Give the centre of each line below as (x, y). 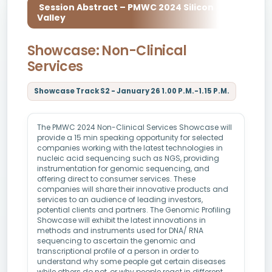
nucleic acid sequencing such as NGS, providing (128, 158)
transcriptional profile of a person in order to (118, 251)
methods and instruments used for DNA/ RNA (120, 230)
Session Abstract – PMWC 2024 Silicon (125, 7)
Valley (51, 18)
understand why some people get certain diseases (131, 261)
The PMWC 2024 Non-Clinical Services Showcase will (134, 127)
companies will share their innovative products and (133, 189)
